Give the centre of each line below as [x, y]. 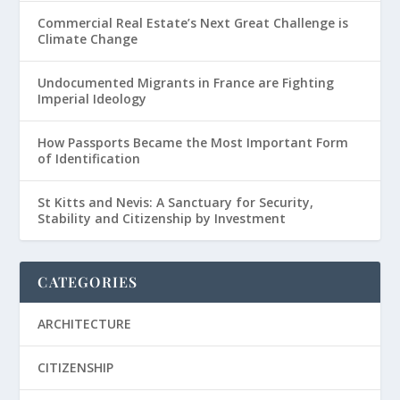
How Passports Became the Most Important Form [193, 143]
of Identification [89, 159]
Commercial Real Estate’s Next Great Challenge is [193, 23]
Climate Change [88, 39]
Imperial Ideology [92, 99]
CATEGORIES [88, 282]
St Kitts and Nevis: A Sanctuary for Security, [176, 203]
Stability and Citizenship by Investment [162, 219]
